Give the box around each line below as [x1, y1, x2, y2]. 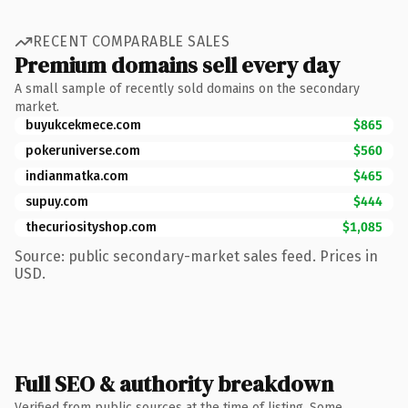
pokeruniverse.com [25, 142, 140, 158]
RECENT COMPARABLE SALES [33, 33, 230, 50]
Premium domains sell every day [15, 49, 340, 80]
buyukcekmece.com [25, 117, 141, 133]
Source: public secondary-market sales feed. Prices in [15, 247, 378, 265]
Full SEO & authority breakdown [15, 368, 333, 399]
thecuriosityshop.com [25, 219, 157, 235]
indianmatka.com [25, 168, 128, 184]
